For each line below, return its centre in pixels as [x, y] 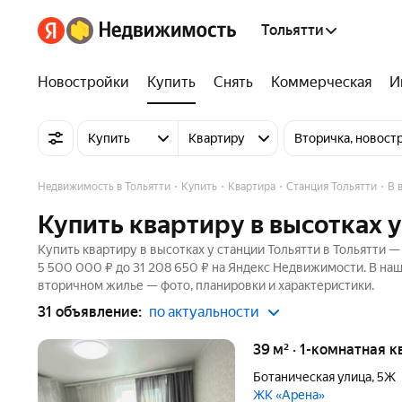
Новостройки [83, 82]
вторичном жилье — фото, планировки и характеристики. [206, 285]
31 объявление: [90, 312]
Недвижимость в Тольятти [104, 187]
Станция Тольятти [332, 187]
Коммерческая [321, 82]
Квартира [252, 187]
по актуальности [204, 312]
